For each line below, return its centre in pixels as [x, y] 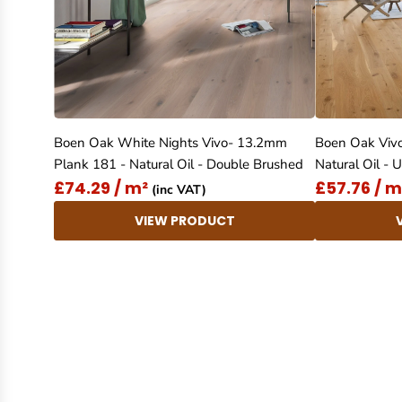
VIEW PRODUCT [184, 220]
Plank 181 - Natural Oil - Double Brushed [179, 165]
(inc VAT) [177, 189]
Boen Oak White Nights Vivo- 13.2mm [170, 143]
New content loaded [131, 304]
